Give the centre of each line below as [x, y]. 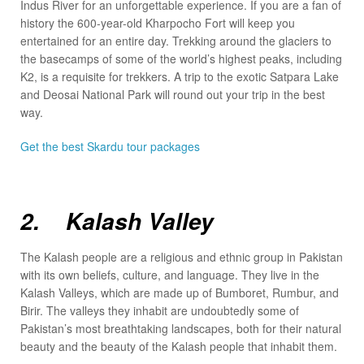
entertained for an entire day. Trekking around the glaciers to [176, 41]
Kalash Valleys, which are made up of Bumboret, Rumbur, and [180, 292]
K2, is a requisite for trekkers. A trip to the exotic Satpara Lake [180, 77]
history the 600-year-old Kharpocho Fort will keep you [158, 23]
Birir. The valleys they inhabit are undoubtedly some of [160, 310]
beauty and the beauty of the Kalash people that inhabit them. [179, 346]
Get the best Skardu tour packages [110, 147]
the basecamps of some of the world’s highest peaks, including [181, 59]
